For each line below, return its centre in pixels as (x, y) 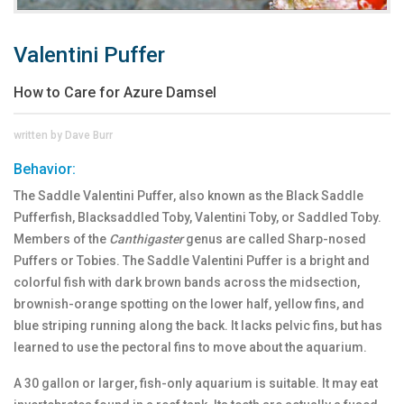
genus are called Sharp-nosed (275, 239)
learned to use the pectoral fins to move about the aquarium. (190, 348)
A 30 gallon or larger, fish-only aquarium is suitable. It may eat (196, 384)
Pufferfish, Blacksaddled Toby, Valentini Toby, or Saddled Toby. (197, 218)
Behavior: (45, 170)
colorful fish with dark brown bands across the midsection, (187, 283)
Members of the (61, 239)
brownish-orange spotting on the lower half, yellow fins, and (189, 304)
